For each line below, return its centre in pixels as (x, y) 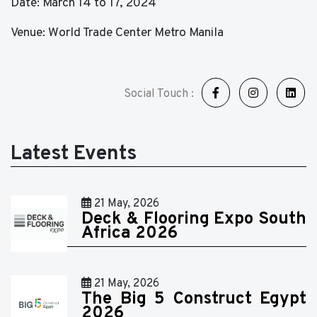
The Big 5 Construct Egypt (194, 300)
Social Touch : (160, 94)
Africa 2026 (129, 234)
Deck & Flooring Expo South (194, 220)
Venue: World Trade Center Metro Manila (117, 33)
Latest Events (74, 155)
